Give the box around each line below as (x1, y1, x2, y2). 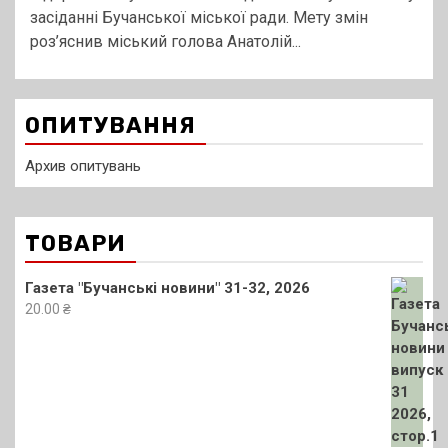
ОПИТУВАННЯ (25, 112, 196, 140)
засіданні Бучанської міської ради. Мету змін (30, 8, 368, 28)
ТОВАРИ (25, 230, 126, 258)
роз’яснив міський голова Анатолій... (30, 32, 301, 52)
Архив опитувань (25, 157, 141, 176)
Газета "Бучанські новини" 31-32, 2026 (25, 279, 310, 298)
